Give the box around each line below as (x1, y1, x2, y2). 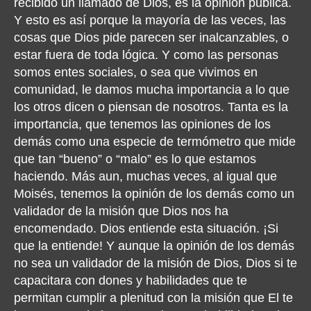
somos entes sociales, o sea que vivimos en (14, 65, 258, 79)
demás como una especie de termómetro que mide (14, 134, 296, 149)
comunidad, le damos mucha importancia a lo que (14, 82, 289, 96)
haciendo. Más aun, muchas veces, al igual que (14, 169, 277, 183)
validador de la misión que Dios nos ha (14, 203, 228, 218)
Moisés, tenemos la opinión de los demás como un (14, 186, 294, 201)
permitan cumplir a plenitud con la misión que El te (14, 290, 293, 305)
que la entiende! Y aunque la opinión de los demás (14, 238, 294, 253)
